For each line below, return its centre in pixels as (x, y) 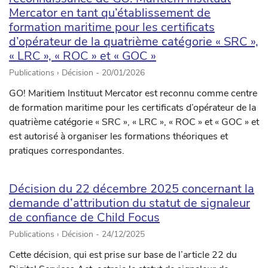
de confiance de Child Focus (84, 218)
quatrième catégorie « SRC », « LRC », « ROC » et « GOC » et (134, 122)
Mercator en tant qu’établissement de (110, 13)
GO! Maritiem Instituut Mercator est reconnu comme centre (133, 94)
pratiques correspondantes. (67, 151)
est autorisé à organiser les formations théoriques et (118, 137)
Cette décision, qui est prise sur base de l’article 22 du (123, 255)
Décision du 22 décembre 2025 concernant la (132, 189)
